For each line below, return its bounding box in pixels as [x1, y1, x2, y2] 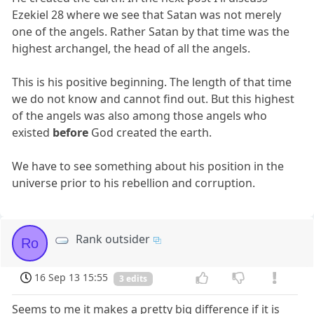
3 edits [119, 273, 147, 285]
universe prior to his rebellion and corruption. [12, 175, 256, 191]
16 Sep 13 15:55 [34, 271, 109, 285]
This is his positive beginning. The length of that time [12, 74, 292, 90]
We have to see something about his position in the [12, 158, 285, 175]
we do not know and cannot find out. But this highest [12, 91, 295, 107]
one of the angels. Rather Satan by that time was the [12, 24, 290, 40]
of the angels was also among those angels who [12, 108, 268, 124]
